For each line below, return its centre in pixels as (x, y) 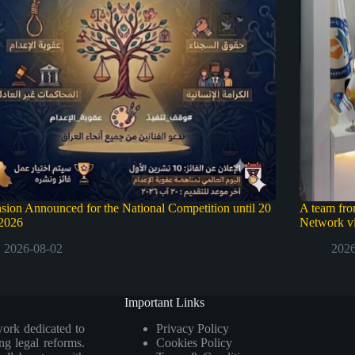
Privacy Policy (192, 328)
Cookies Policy (194, 343)
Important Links (164, 303)
